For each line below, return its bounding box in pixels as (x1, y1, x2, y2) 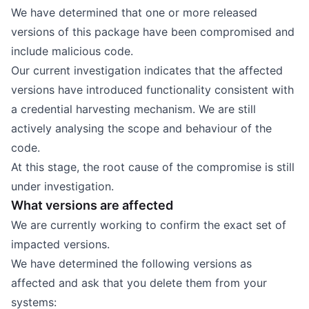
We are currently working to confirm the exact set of (11, 218, 286, 232)
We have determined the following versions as (11, 257, 252, 270)
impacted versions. (11, 237, 110, 251)
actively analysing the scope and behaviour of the (11, 121, 272, 135)
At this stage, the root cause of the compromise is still (11, 160, 295, 174)
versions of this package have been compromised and (11, 25, 295, 39)
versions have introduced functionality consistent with (11, 83, 294, 97)
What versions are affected (11, 198, 173, 212)
